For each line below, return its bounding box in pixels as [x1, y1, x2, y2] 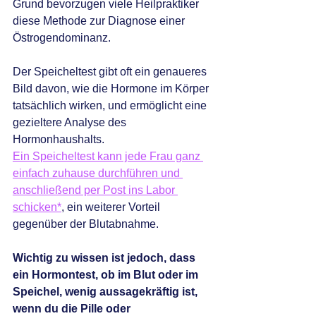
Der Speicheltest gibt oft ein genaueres [13, 66, 209, 78]
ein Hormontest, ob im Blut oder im [13, 269, 201, 281]
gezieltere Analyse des [13, 116, 129, 129]
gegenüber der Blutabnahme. [13, 218, 159, 231]
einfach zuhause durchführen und [13, 167, 183, 180]
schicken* [13, 201, 61, 214]
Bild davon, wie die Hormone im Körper [13, 83, 212, 95]
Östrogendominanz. [13, 32, 114, 44]
